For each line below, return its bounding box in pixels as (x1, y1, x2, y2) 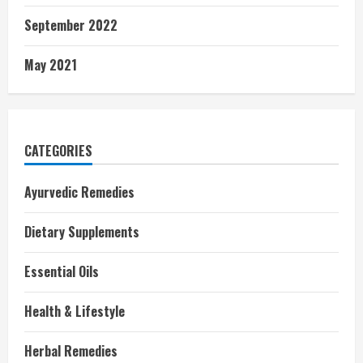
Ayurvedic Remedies (24, 182, 135, 202)
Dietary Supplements (24, 222, 139, 241)
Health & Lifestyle (24, 301, 125, 321)
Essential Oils (24, 262, 99, 281)
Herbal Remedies (24, 341, 117, 361)
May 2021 (24, 55, 77, 75)
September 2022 (24, 15, 117, 35)
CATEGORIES (24, 141, 92, 160)
